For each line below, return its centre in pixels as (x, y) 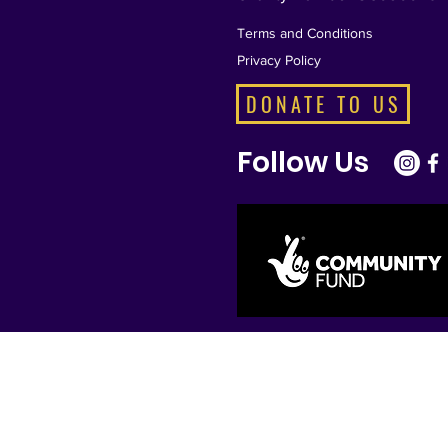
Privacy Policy (279, 59)
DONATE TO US (323, 103)
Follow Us (303, 162)
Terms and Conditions (305, 32)
